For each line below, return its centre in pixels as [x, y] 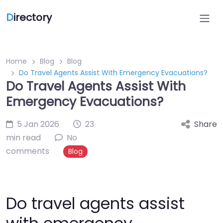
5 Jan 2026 [38, 124]
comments [28, 151]
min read [23, 138]
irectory [33, 17]
